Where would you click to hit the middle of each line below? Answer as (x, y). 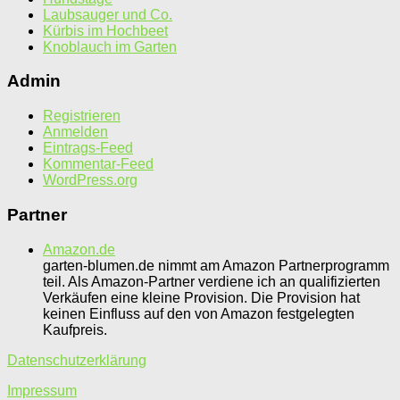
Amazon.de (79, 249)
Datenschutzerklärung (77, 360)
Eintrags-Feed (88, 148)
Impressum (42, 390)
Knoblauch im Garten (110, 46)
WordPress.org (90, 180)
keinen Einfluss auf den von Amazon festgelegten (199, 313)
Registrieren (82, 116)
